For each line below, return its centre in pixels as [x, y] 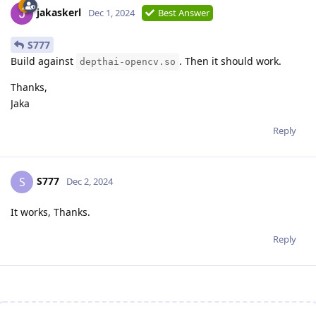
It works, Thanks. [50, 212]
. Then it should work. [230, 61]
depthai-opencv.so [128, 62]
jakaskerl [59, 13]
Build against [43, 61]
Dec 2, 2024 [90, 181]
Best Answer [184, 13]
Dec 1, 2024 [111, 13]
